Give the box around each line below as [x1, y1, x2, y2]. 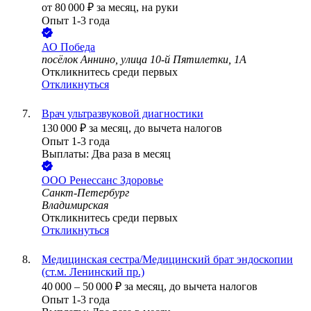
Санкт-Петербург [42, 187, 129, 199]
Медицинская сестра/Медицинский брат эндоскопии [42, 253, 293, 266]
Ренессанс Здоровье [69, 174, 163, 187]
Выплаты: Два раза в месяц [42, 148, 171, 160]
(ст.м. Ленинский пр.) [42, 266, 144, 278]
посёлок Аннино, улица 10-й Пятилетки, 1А [42, 53, 246, 66]
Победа [60, 41, 95, 53]
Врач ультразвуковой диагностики [42, 108, 203, 120]
